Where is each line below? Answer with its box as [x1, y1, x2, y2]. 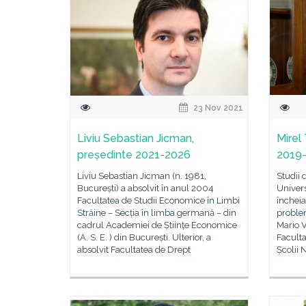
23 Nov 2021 [191, 103, 244, 113]
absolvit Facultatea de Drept [77, 245, 191, 255]
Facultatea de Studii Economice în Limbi [77, 195, 240, 206]
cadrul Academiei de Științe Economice [77, 220, 237, 230]
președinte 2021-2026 [77, 148, 191, 161]
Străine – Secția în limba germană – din [77, 208, 236, 218]
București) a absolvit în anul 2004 [77, 183, 214, 193]
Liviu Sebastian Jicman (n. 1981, [77, 171, 206, 181]
